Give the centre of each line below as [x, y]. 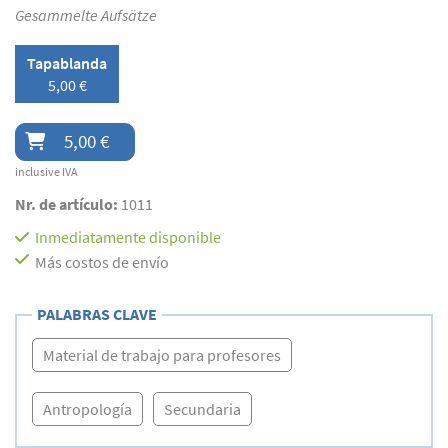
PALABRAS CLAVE [97, 314]
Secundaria [202, 409]
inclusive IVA [46, 172]
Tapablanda [67, 63]
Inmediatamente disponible [128, 237]
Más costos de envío [102, 262]
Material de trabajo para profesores [162, 355]
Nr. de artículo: [68, 204]
